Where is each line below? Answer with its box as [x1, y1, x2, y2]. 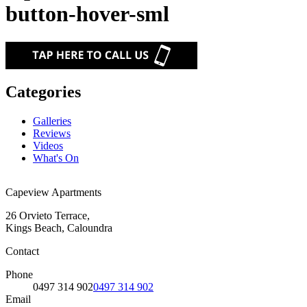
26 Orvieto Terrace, [5, 209, 90, 221]
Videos [33, 139, 63, 151]
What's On [33, 151, 79, 164]
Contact [5, 245, 39, 257]
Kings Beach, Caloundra [5, 221, 112, 234]
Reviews [33, 127, 71, 139]
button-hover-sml [5, 1, 169, 27]
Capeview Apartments [5, 186, 101, 198]
